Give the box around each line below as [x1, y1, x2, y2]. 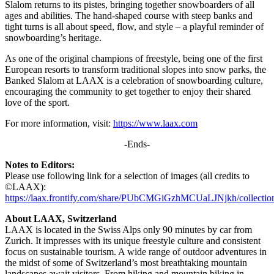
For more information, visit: [5, 117, 113, 128]
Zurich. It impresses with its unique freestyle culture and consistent [5, 235, 261, 246]
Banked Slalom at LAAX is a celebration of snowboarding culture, [5, 75, 263, 86]
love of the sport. [5, 97, 70, 108]
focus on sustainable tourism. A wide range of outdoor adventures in [5, 246, 267, 257]
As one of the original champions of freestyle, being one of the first [5, 53, 262, 64]
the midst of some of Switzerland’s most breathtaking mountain [5, 257, 247, 268]
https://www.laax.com [113, 117, 198, 128]
